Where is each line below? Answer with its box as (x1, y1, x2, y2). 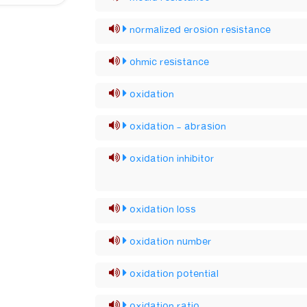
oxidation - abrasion (130, 118, 227, 136)
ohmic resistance (130, 53, 210, 71)
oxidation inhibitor (130, 150, 215, 168)
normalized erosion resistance (130, 21, 271, 39)
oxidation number (130, 233, 212, 251)
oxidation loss (130, 201, 197, 219)
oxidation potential (130, 265, 219, 283)
